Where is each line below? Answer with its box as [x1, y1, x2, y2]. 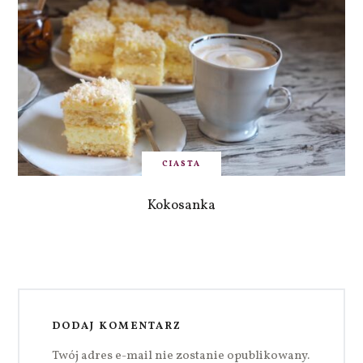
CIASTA [162, 158, 201, 170]
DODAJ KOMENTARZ [52, 319, 182, 335]
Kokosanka [147, 196, 216, 216]
